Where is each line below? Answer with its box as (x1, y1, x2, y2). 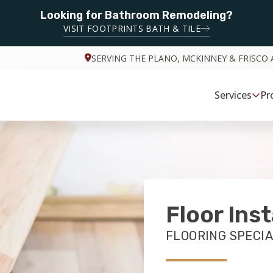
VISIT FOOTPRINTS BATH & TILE (63, 23, 200, 34)
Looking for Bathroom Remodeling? (40, 9, 233, 22)
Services (214, 88, 252, 102)
